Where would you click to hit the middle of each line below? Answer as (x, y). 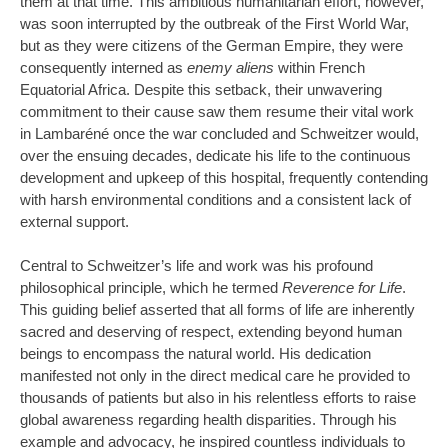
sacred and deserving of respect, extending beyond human (211, 331)
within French (319, 67)
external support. (74, 221)
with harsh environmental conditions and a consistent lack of (215, 199)
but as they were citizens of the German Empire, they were (211, 45)
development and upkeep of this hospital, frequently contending (224, 177)
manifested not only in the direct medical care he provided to (215, 375)
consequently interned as (103, 67)
